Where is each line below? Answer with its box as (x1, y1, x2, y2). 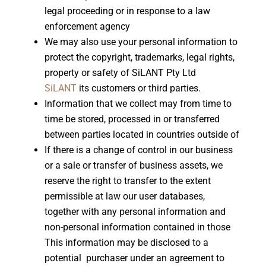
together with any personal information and (44, 206, 226, 217)
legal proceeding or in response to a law (44, 5, 210, 17)
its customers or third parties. (76, 83, 201, 94)
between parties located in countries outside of (44, 129, 239, 140)
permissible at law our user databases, (44, 191, 205, 202)
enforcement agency (44, 21, 130, 32)
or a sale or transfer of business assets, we (44, 160, 223, 171)
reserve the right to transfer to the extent (44, 175, 211, 186)
